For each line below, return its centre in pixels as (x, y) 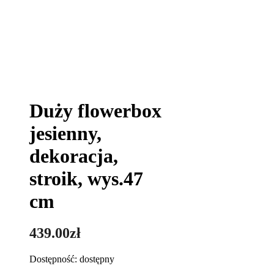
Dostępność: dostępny (72, 259)
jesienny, (65, 133)
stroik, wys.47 (86, 179)
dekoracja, (74, 156)
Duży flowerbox (95, 111)
